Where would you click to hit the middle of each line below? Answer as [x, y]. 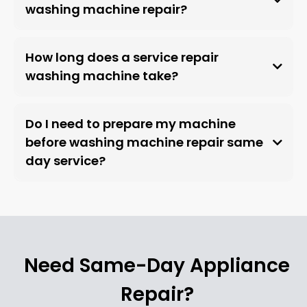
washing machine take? [101, 76]
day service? [65, 161]
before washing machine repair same [144, 143]
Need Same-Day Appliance [157, 265]
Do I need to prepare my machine [130, 124]
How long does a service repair [122, 58]
